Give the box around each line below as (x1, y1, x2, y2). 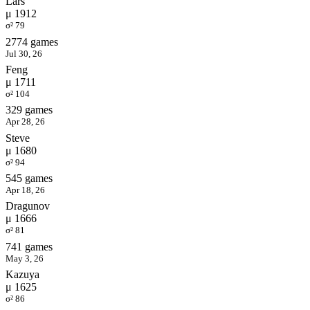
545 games (6, 172, 53, 184)
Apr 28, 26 (6, 116, 45, 127)
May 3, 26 (6, 253, 44, 264)
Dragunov (6, 200, 50, 212)
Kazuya (6, 268, 39, 280)
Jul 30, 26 (6, 48, 42, 59)
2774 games (6, 35, 58, 48)
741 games (6, 240, 53, 253)
